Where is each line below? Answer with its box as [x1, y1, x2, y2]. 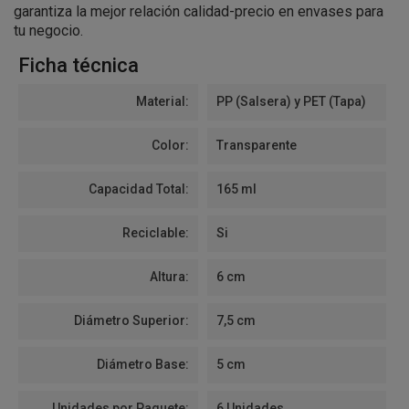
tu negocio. [14, 22, 83, 39]
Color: [151, 138, 189, 152]
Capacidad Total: [88, 182, 189, 196]
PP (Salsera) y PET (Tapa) [215, 94, 366, 109]
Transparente [215, 138, 297, 152]
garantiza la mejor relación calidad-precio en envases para [14, 3, 383, 20]
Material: [135, 94, 189, 109]
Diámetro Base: [96, 357, 189, 372]
